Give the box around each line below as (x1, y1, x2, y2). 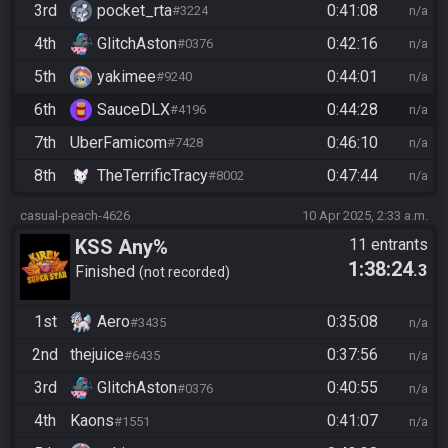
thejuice (70, 345, 124, 365)
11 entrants (349, 234, 428, 254)
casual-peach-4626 (20, 207, 130, 223)
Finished (75, 262, 139, 282)
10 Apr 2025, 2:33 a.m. (302, 207, 428, 223)
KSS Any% (75, 234, 168, 259)
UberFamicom (70, 132, 167, 152)
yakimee (97, 66, 156, 86)
